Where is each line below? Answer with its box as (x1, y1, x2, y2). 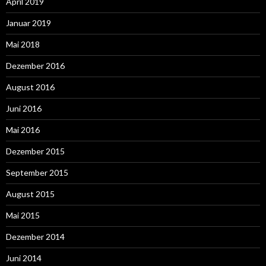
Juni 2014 (6, 253, 42, 263)
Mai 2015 (6, 210, 40, 220)
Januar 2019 (6, 18, 51, 28)
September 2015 (6, 167, 68, 178)
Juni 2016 (6, 103, 42, 113)
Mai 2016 (6, 125, 40, 135)
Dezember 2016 (6, 61, 65, 71)
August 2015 (6, 189, 55, 199)
